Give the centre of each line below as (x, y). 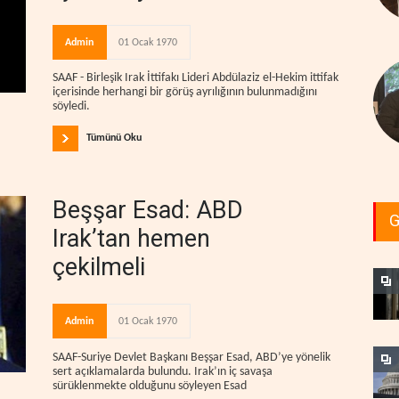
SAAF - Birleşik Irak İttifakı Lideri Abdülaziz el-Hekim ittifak (195, 78)
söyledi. (71, 107)
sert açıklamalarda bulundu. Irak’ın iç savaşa (163, 371)
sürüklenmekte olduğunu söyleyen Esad (150, 386)
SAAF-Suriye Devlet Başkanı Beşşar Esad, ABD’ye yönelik (191, 357)
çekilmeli (99, 268)
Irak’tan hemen (131, 239)
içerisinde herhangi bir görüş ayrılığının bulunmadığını (185, 93)
